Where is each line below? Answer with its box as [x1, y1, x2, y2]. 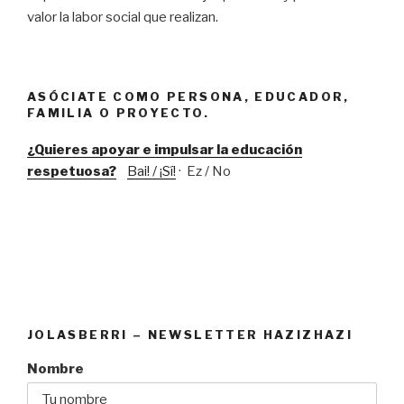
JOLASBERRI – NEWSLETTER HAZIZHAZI [27, 327, 353, 343]
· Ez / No [176, 162, 231, 179]
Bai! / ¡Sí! [127, 162, 176, 179]
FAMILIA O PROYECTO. [27, 106, 209, 121]
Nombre [27, 360, 84, 377]
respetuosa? [27, 162, 116, 179]
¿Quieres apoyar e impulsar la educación [27, 141, 302, 158]
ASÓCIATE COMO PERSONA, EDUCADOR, [27, 89, 350, 105]
